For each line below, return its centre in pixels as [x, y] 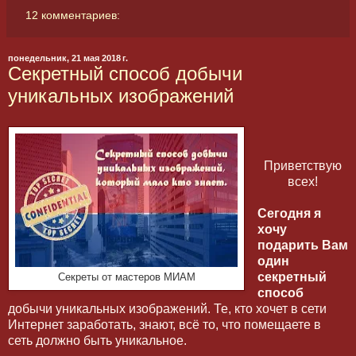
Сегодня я [289, 213]
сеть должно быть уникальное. [97, 340]
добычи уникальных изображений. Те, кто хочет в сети [167, 308]
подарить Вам [302, 245]
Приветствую [302, 165]
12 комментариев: [73, 15]
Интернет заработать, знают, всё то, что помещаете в [164, 324]
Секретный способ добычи [125, 74]
